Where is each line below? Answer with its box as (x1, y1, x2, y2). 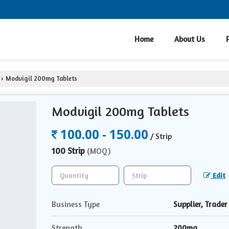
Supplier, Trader (173, 199, 227, 210)
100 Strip (52, 145, 87, 156)
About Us (174, 34, 205, 44)
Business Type (52, 199, 100, 210)
